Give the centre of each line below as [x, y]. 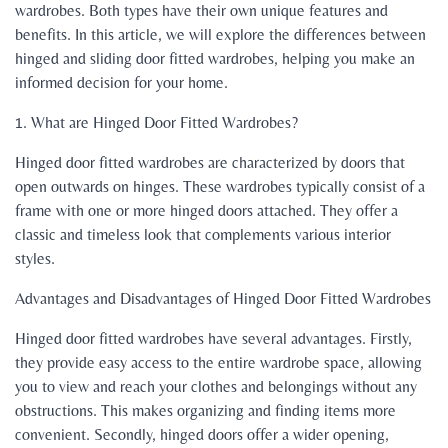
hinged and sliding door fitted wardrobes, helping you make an [215, 59]
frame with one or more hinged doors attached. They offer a [206, 211]
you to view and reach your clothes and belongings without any [216, 387]
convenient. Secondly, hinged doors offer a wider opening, [202, 435]
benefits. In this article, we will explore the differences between [220, 35]
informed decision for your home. [121, 83]
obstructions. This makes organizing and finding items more [205, 411]
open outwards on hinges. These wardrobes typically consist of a [220, 187]
